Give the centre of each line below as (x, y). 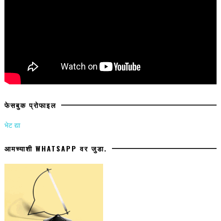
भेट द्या (12, 125)
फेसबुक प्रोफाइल (30, 105)
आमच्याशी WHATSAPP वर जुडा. (55, 148)
